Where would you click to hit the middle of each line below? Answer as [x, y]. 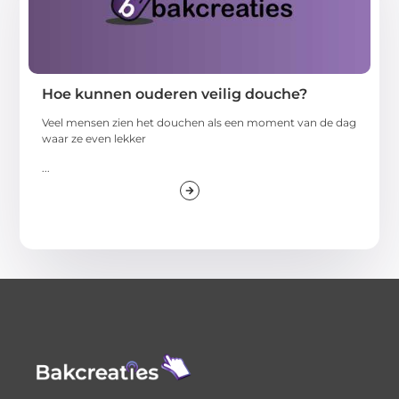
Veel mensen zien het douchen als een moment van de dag [199, 123]
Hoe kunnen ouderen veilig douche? [175, 94]
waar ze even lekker [94, 139]
